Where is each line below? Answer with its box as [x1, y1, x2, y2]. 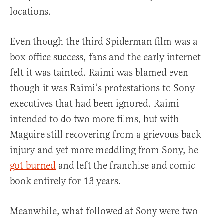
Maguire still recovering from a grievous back [10, 128, 201, 141]
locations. [10, 5, 51, 18]
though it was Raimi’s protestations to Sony [10, 82, 195, 94]
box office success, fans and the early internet [10, 51, 201, 63]
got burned [10, 159, 56, 172]
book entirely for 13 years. [10, 175, 121, 187]
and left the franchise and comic [56, 159, 195, 172]
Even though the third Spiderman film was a [10, 35, 198, 48]
